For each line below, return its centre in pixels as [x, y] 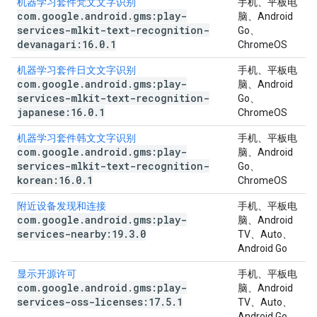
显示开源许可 [47, 274]
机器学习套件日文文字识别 [76, 70]
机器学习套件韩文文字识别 [76, 138]
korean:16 [44, 180]
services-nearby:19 [70, 234]
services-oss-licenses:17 [88, 302]
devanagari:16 [55, 44]
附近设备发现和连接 [62, 206]
